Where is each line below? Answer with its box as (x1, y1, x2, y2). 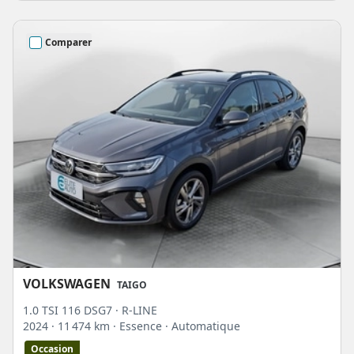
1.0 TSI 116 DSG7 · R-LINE (23, 302, 157, 318)
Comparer (45, 35, 92, 49)
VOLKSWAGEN (23, 274, 111, 292)
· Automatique (165, 318, 240, 333)
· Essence (113, 318, 165, 333)
